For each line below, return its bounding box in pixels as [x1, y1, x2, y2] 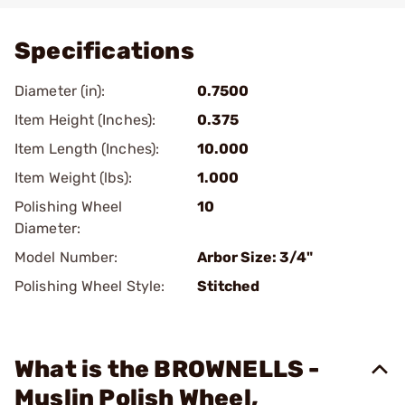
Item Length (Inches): [14, 140, 160, 157]
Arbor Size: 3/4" [197, 249, 313, 266]
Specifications [14, 37, 194, 65]
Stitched [197, 278, 259, 295]
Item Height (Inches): [14, 111, 156, 128]
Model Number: [14, 249, 118, 266]
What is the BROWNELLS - [14, 355, 320, 383]
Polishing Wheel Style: [14, 278, 165, 295]
